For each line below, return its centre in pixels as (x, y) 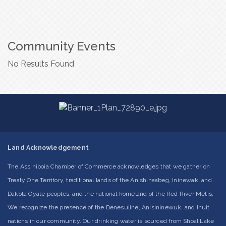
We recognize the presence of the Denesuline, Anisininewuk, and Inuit (109, 207)
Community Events (62, 46)
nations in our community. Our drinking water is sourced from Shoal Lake (111, 221)
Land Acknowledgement (48, 148)
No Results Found (41, 64)
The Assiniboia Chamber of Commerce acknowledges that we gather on (109, 166)
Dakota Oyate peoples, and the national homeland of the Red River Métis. (111, 193)
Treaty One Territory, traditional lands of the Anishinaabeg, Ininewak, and (110, 180)
